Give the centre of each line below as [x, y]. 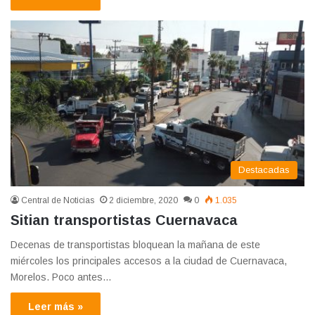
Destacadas [264, 170]
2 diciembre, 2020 [143, 201]
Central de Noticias [58, 201]
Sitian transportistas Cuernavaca [124, 220]
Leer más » [56, 307]
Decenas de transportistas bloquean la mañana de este [135, 245]
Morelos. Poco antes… [61, 277]
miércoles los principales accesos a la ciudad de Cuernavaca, [149, 261]
